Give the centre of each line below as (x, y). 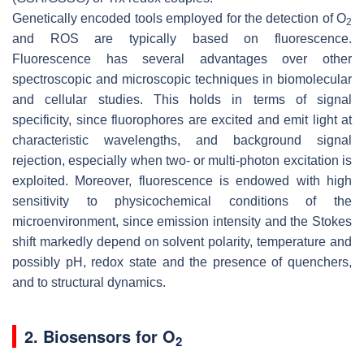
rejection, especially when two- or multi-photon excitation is (182, 160)
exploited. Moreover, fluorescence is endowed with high (182, 180)
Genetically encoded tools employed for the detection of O (179, 18)
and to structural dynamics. (89, 282)
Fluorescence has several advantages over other (182, 58)
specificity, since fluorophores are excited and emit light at (182, 119)
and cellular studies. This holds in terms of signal (182, 99)
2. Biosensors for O (100, 336)
